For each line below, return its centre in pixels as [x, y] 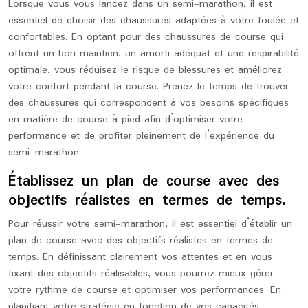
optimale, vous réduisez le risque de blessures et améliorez [145, 70]
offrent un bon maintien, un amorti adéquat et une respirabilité [154, 54]
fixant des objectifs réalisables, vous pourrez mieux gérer [141, 274]
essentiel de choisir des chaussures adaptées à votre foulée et [154, 21]
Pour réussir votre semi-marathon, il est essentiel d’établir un [150, 224]
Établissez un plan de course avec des [144, 181]
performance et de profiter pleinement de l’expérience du [141, 136]
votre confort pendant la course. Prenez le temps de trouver [148, 87]
